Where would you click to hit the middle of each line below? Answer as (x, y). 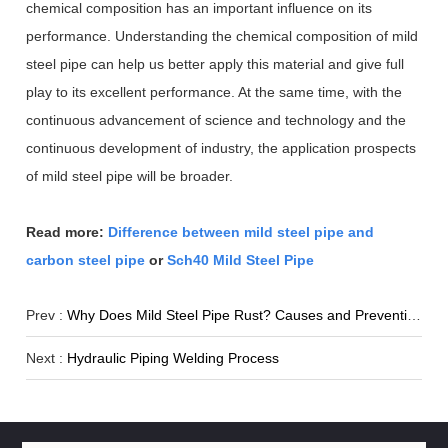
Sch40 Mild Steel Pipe (241, 259)
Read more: (67, 231)
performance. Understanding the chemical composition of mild (222, 35)
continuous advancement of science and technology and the (216, 119)
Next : (47, 357)
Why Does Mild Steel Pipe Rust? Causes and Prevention (237, 314)
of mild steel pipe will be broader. (130, 175)
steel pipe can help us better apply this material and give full (215, 63)
